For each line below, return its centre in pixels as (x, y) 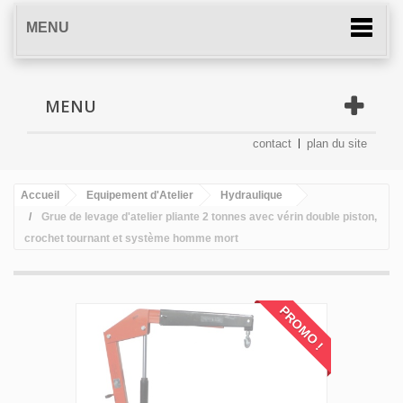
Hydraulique (251, 195)
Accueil (40, 195)
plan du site (337, 143)
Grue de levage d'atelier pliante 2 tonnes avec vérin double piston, (209, 216)
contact (272, 143)
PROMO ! (301, 328)
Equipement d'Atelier (140, 195)
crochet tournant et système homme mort (131, 238)
